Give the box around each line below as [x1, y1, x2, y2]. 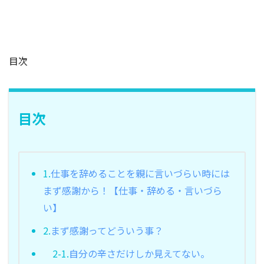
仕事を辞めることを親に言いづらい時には [51, 166, 230, 180]
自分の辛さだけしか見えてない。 [69, 246, 210, 260]
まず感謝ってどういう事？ [51, 223, 163, 237]
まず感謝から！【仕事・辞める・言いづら [43, 183, 222, 197]
